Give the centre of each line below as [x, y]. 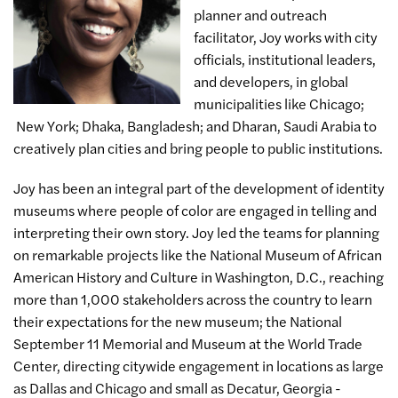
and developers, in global [271, 81]
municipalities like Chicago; [279, 103]
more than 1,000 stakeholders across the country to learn [193, 299]
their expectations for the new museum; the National [178, 321]
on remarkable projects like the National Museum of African [198, 255]
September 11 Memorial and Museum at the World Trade [188, 343]
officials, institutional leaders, [285, 59]
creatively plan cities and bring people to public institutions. [198, 148]
